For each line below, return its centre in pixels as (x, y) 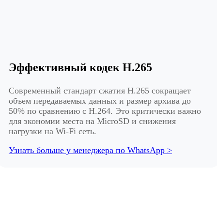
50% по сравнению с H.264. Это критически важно (105, 111)
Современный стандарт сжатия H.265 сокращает (100, 91)
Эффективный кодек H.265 (80, 68)
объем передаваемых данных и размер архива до (100, 101)
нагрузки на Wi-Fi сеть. (53, 132)
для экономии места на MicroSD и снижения (92, 121)
